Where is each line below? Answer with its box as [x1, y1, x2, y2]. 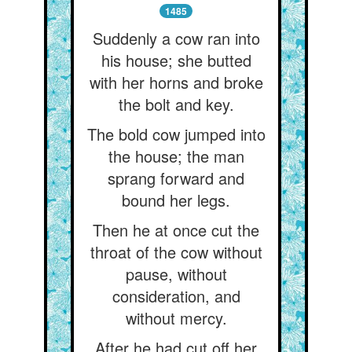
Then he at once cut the [93, 218, 259, 241]
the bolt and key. [118, 93, 234, 115]
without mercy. [125, 306, 227, 329]
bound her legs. [122, 189, 230, 211]
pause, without [125, 262, 227, 285]
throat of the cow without [90, 240, 262, 263]
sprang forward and [108, 167, 244, 189]
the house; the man [108, 145, 244, 167]
